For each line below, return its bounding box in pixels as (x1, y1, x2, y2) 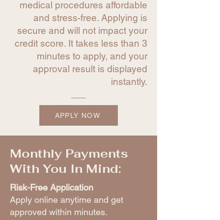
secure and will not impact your (17, 25, 147, 36)
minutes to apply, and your (37, 51, 147, 62)
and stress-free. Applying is (33, 12, 147, 24)
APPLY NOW (55, 111, 101, 120)
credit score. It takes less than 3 (15, 38, 147, 49)
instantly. (111, 76, 147, 87)
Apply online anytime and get (10, 194, 123, 205)
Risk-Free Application (10, 182, 93, 193)
